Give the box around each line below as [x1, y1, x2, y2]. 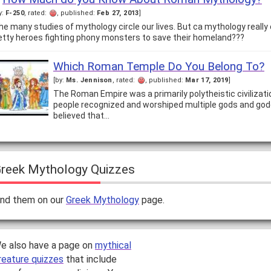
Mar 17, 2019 [184, 76, 229, 85]
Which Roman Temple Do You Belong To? [53, 59, 264, 74]
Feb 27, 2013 [96, 9, 139, 18]
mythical [94, 240, 131, 252]
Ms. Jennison [65, 76, 113, 85]
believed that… [53, 111, 109, 121]
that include [63, 253, 117, 266]
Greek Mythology [65, 194, 139, 206]
